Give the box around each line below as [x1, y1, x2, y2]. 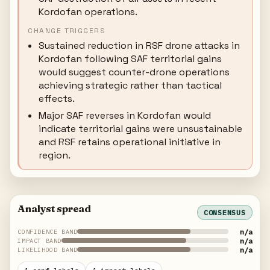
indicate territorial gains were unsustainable [39, 122, 243, 135]
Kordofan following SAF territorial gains [39, 52, 222, 65]
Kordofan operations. [39, 5, 138, 18]
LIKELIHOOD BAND [17, 245, 78, 254]
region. [39, 149, 71, 162]
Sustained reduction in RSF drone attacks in [39, 39, 240, 52]
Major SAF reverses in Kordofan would [39, 109, 212, 122]
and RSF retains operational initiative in [39, 136, 221, 148]
